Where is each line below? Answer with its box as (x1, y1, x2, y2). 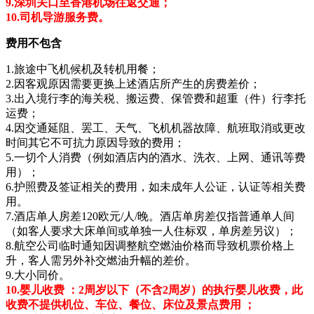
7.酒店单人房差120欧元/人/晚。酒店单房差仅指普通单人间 (6, 210, 294, 222)
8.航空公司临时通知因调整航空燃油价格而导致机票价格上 (6, 239, 294, 252)
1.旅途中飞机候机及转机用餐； (6, 62, 160, 75)
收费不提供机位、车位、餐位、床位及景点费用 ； (6, 298, 255, 310)
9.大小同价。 (6, 268, 70, 281)
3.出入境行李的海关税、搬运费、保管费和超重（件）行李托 (6, 92, 306, 104)
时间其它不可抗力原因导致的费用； (6, 136, 185, 149)
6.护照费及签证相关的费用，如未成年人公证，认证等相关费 (6, 180, 306, 193)
